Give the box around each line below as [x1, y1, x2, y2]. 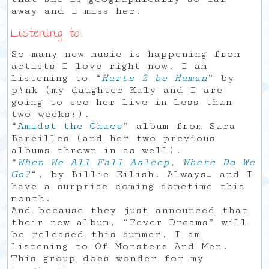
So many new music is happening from [11, 47, 241, 60]
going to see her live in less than [11, 95, 232, 108]
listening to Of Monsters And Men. [11, 240, 229, 252]
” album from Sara [122, 119, 236, 132]
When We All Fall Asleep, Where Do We [17, 156, 256, 168]
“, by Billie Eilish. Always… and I [31, 168, 253, 180]
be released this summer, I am [11, 228, 201, 240]
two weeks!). [11, 107, 91, 120]
